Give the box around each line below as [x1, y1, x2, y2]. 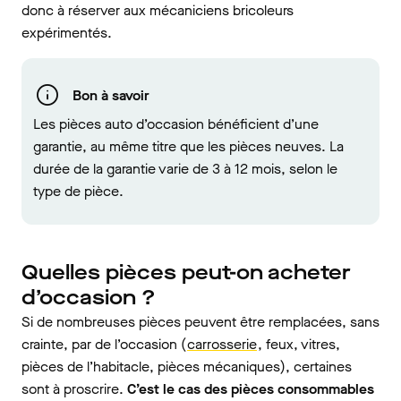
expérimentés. [21, 23, 112, 43]
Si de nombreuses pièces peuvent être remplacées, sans [21, 312, 380, 332]
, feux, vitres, [258, 335, 340, 354]
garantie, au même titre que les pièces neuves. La [33, 137, 344, 157]
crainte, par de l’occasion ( [21, 335, 186, 354]
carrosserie [187, 335, 257, 354]
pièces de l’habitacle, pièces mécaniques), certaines [21, 357, 352, 377]
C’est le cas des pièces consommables [127, 380, 374, 399]
